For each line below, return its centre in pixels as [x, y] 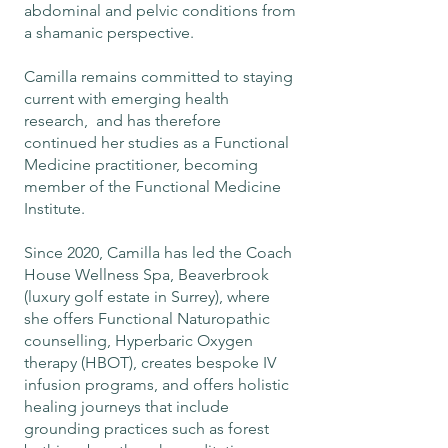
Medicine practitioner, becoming [141, 164]
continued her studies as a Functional [156, 142]
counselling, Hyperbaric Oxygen [138, 340]
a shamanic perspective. [109, 32]
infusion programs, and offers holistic [156, 384]
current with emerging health [126, 98]
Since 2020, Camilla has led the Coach [158, 252]
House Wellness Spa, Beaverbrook [146, 274]
